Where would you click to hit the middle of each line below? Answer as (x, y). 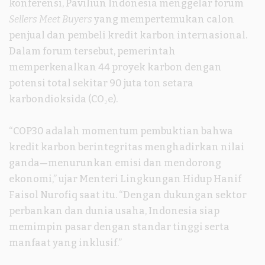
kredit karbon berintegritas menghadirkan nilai (127, 147)
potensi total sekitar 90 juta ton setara (101, 83)
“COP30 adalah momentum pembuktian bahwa (121, 131)
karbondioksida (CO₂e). (63, 99)
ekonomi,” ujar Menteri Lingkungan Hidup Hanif (125, 179)
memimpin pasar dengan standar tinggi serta (119, 227)
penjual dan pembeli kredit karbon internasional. (128, 35)
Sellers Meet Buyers (51, 19)
